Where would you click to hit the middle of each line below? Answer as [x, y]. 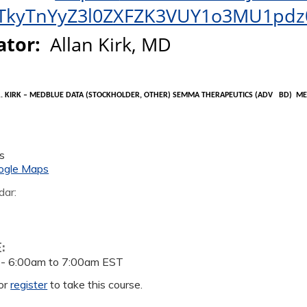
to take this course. [95, 285]
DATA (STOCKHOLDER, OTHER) [119, 96]
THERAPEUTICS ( [229, 96]
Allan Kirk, [96, 45]
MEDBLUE [47, 96]
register [29, 285]
